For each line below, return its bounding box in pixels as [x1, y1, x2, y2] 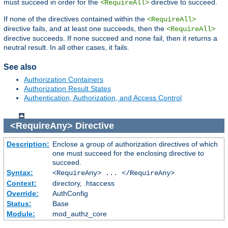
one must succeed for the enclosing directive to [52, 149, 204, 158]
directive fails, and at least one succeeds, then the [4, 24, 166, 33]
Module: [6, 210, 35, 218]
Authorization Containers [24, 75, 103, 84]
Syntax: [6, 168, 33, 177]
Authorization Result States [24, 84, 111, 93]
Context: [6, 179, 37, 188]
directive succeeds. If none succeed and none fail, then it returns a [4, 34, 217, 42]
